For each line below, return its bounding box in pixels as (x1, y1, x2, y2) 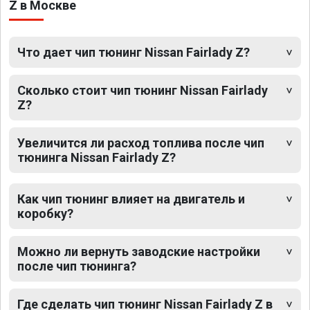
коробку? (17, 206, 73, 221)
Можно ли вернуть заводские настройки (17, 244, 260, 259)
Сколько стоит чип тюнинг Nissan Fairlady (17, 83, 268, 98)
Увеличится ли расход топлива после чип (17, 136, 264, 151)
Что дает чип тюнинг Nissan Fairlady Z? (17, 45, 250, 60)
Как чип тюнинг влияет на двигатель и (17, 192, 245, 207)
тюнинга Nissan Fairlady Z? (17, 150, 176, 165)
